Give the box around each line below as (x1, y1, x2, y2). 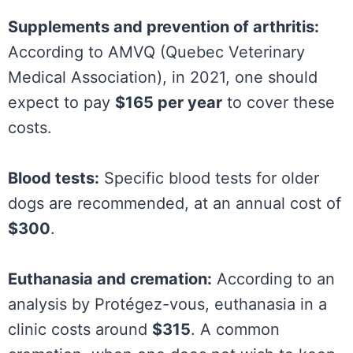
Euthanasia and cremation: (8, 269, 212, 288)
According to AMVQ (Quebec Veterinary (8, 42, 305, 61)
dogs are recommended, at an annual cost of (8, 193, 341, 213)
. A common (191, 319, 280, 339)
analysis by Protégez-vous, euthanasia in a (8, 294, 327, 314)
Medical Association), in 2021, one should (8, 67, 318, 87)
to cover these (222, 92, 335, 112)
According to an (212, 269, 335, 288)
